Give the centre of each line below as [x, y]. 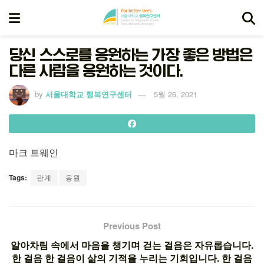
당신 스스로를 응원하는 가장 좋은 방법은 [131, 55]
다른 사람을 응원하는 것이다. [96, 71]
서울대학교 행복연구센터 [89, 94]
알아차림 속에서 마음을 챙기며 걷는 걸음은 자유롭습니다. [132, 245]
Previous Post [132, 225]
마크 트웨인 [34, 152]
